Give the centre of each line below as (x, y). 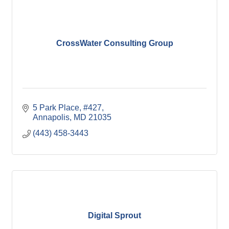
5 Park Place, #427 (67, 108)
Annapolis (51, 118)
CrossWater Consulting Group (114, 43)
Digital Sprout (114, 215)
